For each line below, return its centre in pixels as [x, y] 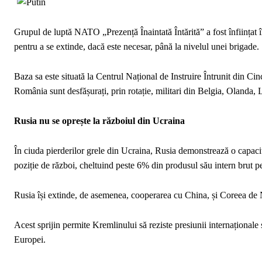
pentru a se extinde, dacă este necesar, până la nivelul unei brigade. [137, 46]
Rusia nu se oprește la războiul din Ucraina [99, 121]
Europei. [30, 239]
